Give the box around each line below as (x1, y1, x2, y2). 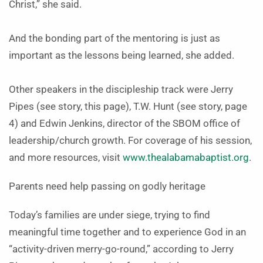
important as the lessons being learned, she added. (9, 50, 234, 61)
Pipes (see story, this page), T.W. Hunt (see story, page (9, 101, 247, 112)
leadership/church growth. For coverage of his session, (9, 135, 252, 146)
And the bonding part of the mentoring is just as (9, 33, 220, 44)
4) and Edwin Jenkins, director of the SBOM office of (9, 118, 240, 129)
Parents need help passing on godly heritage (9, 181, 205, 192)
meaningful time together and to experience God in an (9, 227, 246, 238)
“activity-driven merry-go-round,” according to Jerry (9, 244, 234, 255)
